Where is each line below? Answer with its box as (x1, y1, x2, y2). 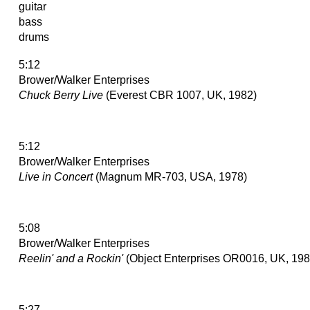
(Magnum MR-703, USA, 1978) (93, 170, 247, 183)
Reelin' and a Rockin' (19, 252, 123, 264)
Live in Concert (19, 170, 93, 183)
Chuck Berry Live (19, 89, 103, 101)
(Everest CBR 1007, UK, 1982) (103, 89, 257, 101)
